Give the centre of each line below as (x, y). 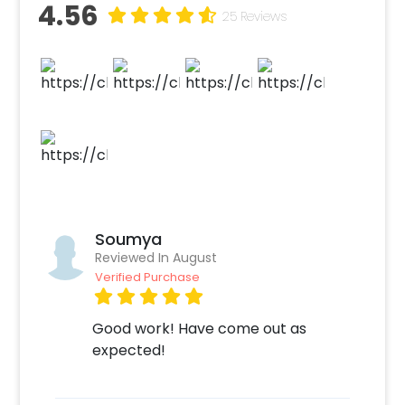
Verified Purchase (148, 277)
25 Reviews (255, 16)
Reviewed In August (156, 257)
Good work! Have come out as (200, 328)
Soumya (129, 239)
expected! (129, 350)
